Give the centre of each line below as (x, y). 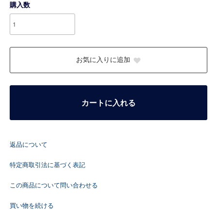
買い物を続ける (32, 205)
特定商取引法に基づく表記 (47, 165)
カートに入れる (108, 103)
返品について (29, 144)
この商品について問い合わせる (54, 185)
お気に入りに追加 (103, 60)
